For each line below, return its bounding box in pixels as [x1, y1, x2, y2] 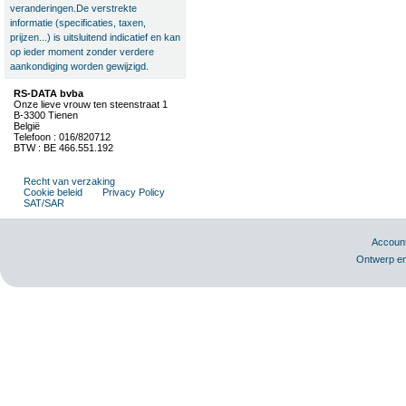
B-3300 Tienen [14, 110, 78, 121]
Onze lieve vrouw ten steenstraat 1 [14, 99, 168, 110]
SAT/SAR [24, 198, 64, 208]
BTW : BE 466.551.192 [14, 142, 113, 153]
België [14, 121, 40, 131]
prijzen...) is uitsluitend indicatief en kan [10, 32, 180, 43]
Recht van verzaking [24, 176, 115, 187]
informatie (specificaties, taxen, [10, 17, 146, 28]
